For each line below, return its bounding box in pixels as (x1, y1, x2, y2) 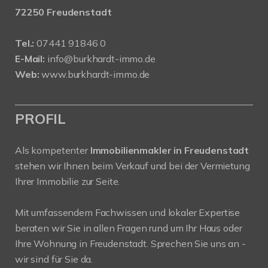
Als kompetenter (15, 144, 90, 156)
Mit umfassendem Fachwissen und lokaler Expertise (15, 206, 240, 218)
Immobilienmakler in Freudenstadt (90, 144, 249, 156)
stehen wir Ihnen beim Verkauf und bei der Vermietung (15, 159, 250, 172)
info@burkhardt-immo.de (47, 52, 156, 65)
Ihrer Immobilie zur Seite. (15, 175, 120, 187)
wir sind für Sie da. (15, 252, 93, 265)
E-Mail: (15, 52, 45, 65)
